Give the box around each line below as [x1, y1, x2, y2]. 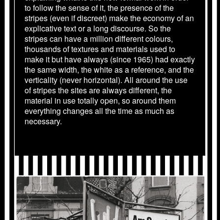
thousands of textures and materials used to [25, 43, 175, 55]
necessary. [25, 115, 64, 127]
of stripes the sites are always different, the [25, 84, 172, 96]
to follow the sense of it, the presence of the [25, 2, 174, 14]
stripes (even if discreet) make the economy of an [25, 12, 194, 24]
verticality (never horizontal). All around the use [25, 74, 188, 86]
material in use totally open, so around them [25, 95, 176, 107]
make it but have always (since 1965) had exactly [25, 54, 195, 65]
